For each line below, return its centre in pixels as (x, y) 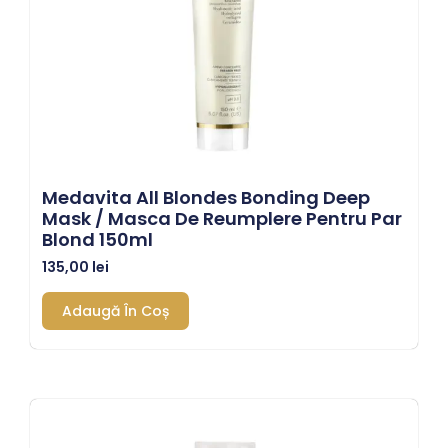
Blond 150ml (97, 239)
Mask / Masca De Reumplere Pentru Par (222, 218)
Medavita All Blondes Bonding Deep (206, 197)
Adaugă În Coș (115, 310)
